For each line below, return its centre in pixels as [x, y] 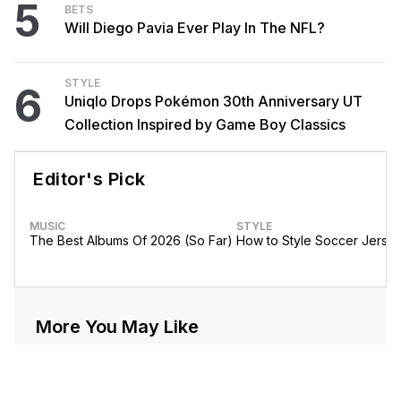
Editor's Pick [90, 179]
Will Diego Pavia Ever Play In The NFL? [195, 28]
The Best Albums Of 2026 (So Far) [131, 241]
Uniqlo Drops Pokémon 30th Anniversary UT [213, 102]
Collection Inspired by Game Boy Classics [205, 125]
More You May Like [117, 327]
